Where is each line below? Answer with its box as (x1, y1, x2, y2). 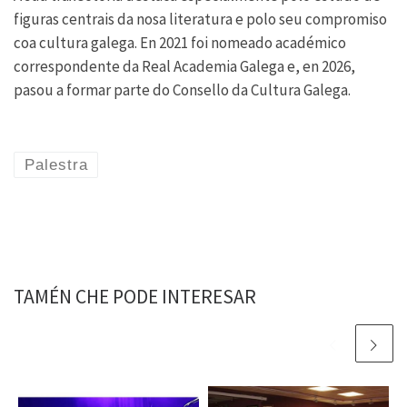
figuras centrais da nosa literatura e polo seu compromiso (14, 8, 387, 29)
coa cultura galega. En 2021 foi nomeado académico (14, 32, 346, 53)
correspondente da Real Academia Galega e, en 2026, (14, 55, 355, 76)
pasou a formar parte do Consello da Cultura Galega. (14, 79, 351, 100)
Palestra (24, 155, 88, 174)
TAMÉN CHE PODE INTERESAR (14, 284, 256, 310)
